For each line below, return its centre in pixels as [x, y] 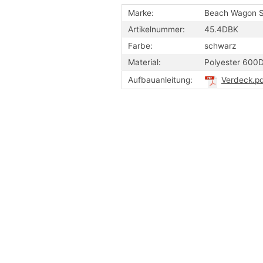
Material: [144, 62]
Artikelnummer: [156, 29]
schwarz [220, 45]
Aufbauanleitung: [160, 80]
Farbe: [140, 45]
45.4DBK [221, 29]
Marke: [141, 13]
